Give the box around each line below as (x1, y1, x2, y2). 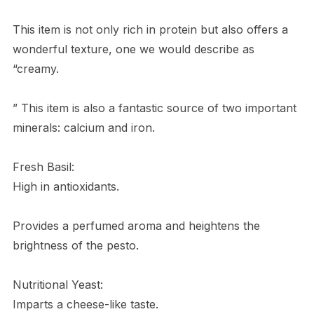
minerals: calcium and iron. (12, 120, 155, 135)
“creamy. (12, 61, 59, 76)
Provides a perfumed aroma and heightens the (12, 218, 260, 233)
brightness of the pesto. (12, 238, 139, 252)
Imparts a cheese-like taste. (12, 296, 158, 311)
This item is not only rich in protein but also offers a (12, 22, 288, 36)
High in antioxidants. (12, 179, 119, 193)
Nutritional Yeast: (12, 277, 103, 292)
